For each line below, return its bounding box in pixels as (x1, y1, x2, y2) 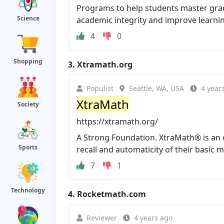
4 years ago (134, 213, 172, 222)
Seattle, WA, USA (129, 83, 184, 93)
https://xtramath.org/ (76, 116, 158, 127)
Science (16, 14, 39, 22)
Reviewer (86, 213, 117, 222)
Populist (86, 83, 113, 93)
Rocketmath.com (77, 188, 146, 199)
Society (17, 100, 39, 108)
